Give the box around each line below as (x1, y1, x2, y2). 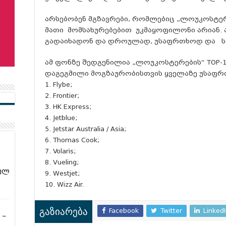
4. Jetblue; (45, 114, 78, 122)
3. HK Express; (45, 102, 92, 111)
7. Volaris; (45, 147, 76, 155)
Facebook (109, 206, 139, 215)
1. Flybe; (45, 80, 73, 89)
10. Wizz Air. (45, 180, 84, 189)
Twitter (160, 206, 182, 215)
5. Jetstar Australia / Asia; (45, 125, 127, 133)
